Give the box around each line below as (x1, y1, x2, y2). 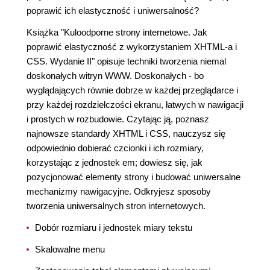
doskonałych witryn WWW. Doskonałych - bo (27, 71, 204, 81)
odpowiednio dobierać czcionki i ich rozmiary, (27, 143, 204, 153)
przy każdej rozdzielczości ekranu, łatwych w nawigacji (27, 99, 243, 110)
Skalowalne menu (35, 244, 105, 254)
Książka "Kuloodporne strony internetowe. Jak (27, 27, 207, 37)
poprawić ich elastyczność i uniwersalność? (27, 5, 199, 16)
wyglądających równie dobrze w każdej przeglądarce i (27, 85, 238, 95)
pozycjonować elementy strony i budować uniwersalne (27, 172, 240, 182)
